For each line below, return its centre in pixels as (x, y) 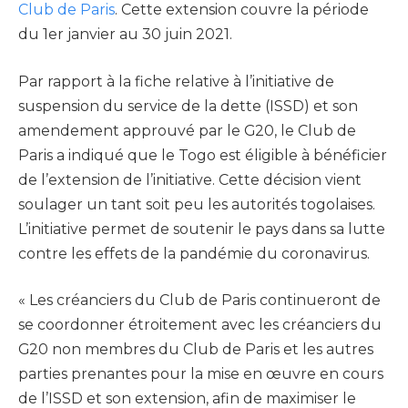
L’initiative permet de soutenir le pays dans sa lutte (202, 229)
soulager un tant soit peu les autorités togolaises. (197, 204)
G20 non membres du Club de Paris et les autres (196, 350)
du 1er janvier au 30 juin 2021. (125, 35)
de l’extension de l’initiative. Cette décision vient (190, 179)
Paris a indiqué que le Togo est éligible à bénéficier (203, 155)
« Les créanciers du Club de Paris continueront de (199, 301)
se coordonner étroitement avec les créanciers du (200, 325)
